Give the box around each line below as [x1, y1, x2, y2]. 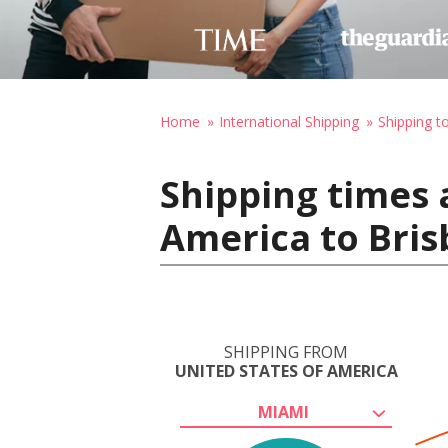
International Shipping [219, 112, 359, 131]
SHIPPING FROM [224, 341, 348, 363]
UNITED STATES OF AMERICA [174, 360, 398, 382]
